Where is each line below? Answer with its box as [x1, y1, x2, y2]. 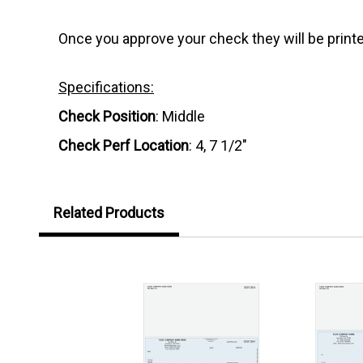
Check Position [58, 107, 156, 125]
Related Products [53, 203, 164, 221]
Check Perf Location [58, 136, 189, 154]
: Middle [156, 107, 205, 125]
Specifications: [58, 78, 154, 96]
